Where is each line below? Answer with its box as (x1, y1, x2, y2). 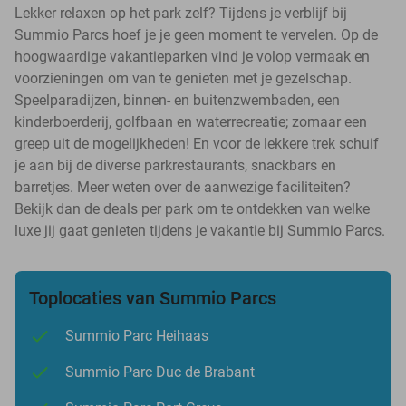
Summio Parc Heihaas (65, 326, 208, 344)
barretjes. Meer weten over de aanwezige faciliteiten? (14, 178, 351, 196)
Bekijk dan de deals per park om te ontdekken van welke (14, 199, 370, 217)
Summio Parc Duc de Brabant (65, 362, 255, 381)
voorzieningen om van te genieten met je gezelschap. (14, 69, 352, 87)
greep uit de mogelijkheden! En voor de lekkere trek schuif (14, 134, 379, 152)
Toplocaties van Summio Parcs (29, 286, 276, 309)
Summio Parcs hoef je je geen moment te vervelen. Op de (14, 25, 378, 43)
